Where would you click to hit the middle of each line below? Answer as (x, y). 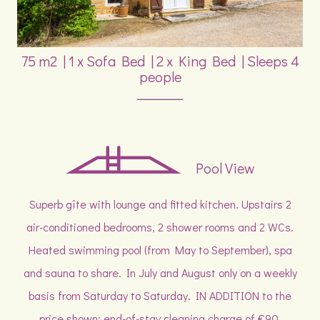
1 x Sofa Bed (106, 61)
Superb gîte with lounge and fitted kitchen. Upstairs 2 (160, 204)
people (160, 76)
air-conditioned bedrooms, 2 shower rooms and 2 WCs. (160, 227)
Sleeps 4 (273, 61)
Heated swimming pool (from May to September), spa (160, 250)
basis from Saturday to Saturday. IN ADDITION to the (160, 295)
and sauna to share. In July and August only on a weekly (160, 272)
